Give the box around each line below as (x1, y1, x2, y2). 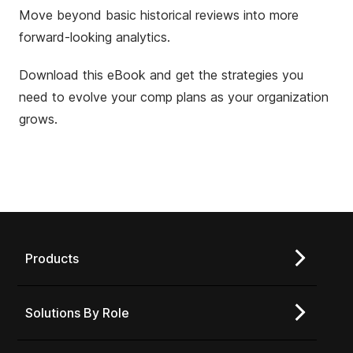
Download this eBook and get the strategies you (19, 67, 303, 84)
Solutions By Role (25, 305, 129, 321)
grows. (19, 111, 58, 128)
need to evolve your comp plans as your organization (19, 89, 329, 106)
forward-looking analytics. (19, 29, 170, 46)
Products (25, 251, 79, 267)
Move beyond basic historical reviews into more (19, 7, 299, 24)
